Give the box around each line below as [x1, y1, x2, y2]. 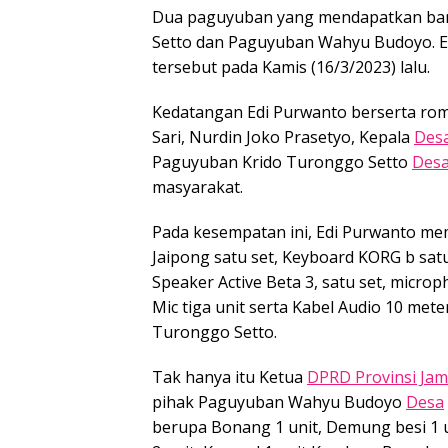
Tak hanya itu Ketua [152, 365, 307, 388]
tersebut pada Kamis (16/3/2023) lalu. [152, 55, 430, 78]
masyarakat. [152, 175, 243, 198]
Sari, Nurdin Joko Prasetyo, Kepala [152, 125, 414, 148]
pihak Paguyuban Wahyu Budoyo [152, 390, 406, 413]
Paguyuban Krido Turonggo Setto [152, 150, 412, 173]
